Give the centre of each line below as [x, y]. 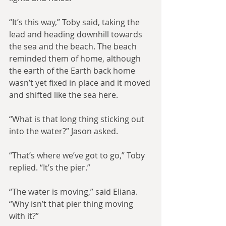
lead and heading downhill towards [77, 35]
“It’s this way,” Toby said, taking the [75, 22]
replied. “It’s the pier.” [50, 168]
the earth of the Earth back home [73, 71]
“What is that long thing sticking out [78, 119]
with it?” [24, 216]
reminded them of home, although [76, 59]
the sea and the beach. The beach [74, 47]
